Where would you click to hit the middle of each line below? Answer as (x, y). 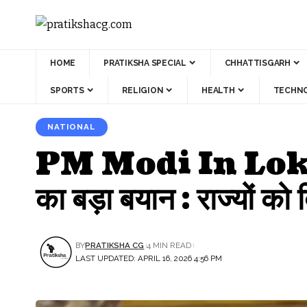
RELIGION (143, 90)
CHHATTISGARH (257, 63)
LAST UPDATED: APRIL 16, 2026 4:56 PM (149, 258)
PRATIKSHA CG (115, 245)
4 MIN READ (169, 245)
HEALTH (218, 90)
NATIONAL (72, 126)
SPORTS (67, 90)
